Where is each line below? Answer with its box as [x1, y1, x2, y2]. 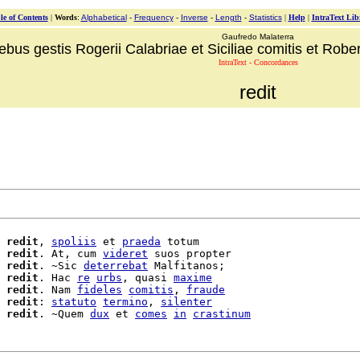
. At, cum [39, 247, 103, 260]
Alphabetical [80, 13, 127, 22]
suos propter [148, 247, 231, 260]
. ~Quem [39, 308, 90, 320]
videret [103, 247, 148, 260]
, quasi [122, 272, 174, 284]
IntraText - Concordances [218, 58, 298, 67]
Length [215, 13, 242, 22]
